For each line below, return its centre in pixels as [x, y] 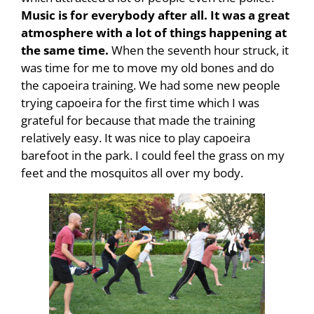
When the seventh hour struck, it [200, 50]
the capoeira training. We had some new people [151, 85]
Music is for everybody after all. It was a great [155, 15]
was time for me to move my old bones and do [148, 68]
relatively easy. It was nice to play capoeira [136, 138]
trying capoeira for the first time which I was [140, 103]
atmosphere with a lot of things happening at [154, 33]
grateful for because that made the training [138, 120]
